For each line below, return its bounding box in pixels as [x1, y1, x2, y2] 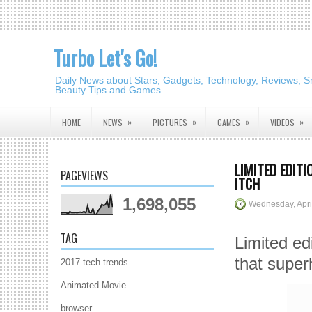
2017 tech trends [61, 257, 128, 267]
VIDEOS [270, 116, 295, 128]
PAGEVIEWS [61, 167, 108, 184]
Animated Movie [61, 280, 126, 290]
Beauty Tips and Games [55, 84, 161, 95]
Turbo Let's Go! [54, 44, 157, 72]
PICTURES [153, 116, 187, 128]
